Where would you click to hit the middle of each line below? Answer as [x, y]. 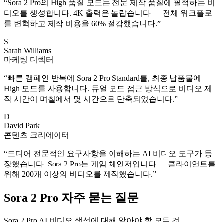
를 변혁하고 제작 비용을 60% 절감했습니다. [81, 23]
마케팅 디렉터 [29, 59]
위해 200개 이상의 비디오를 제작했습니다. [78, 174]
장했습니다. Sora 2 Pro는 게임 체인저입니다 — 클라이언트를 [110, 164]
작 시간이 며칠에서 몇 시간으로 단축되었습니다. [89, 99]
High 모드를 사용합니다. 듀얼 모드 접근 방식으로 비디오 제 [108, 88]
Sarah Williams [28, 50]
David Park [22, 125]
